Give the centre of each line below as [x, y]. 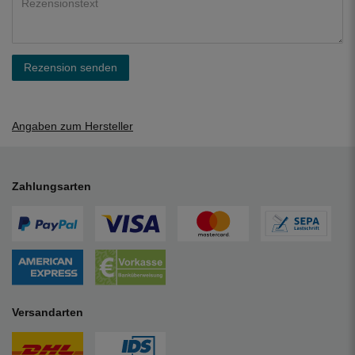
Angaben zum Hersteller [73, 126]
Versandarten [48, 313]
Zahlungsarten [52, 186]
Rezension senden [71, 67]
